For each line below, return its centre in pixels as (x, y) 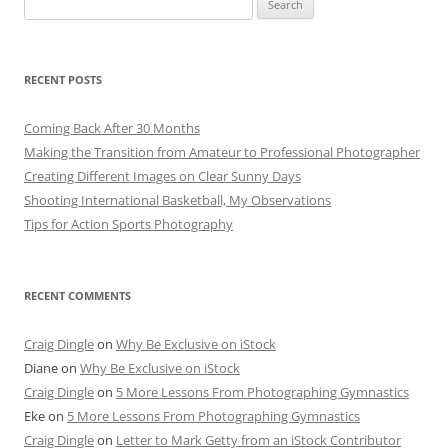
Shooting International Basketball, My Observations (177, 200)
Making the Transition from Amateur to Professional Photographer (222, 152)
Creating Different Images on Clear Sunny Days (162, 176)
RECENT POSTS (63, 80)
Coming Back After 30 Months (112, 128)
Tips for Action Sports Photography (128, 224)
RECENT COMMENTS (77, 296)
